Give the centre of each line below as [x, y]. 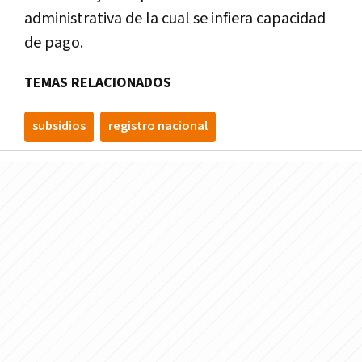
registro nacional [158, 126]
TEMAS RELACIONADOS [98, 82]
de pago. [54, 42]
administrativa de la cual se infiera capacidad [175, 18]
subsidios [59, 126]
